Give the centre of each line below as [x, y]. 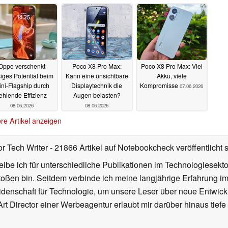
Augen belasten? [97, 95]
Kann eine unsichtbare [97, 76]
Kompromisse [160, 85]
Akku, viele [172, 76]
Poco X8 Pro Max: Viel [172, 66]
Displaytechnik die [97, 85]
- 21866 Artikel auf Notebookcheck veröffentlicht [136, 148]
